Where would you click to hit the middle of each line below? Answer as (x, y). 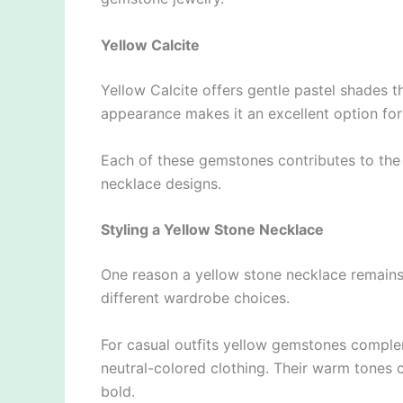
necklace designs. (161, 183)
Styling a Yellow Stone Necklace (212, 230)
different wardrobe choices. (195, 298)
